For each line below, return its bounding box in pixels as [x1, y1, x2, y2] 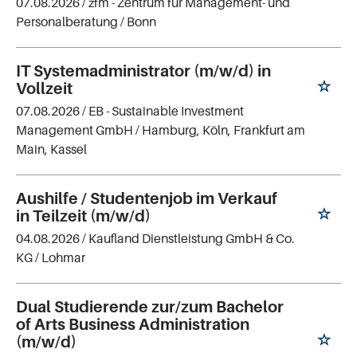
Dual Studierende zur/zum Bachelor [16, 296, 284, 316]
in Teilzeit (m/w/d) [16, 206, 151, 226]
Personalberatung [16, 13, 118, 29]
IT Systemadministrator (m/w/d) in [16, 61, 271, 80]
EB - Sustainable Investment [88, 102, 244, 119]
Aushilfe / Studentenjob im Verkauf [16, 188, 277, 208]
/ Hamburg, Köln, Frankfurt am [135, 121, 305, 138]
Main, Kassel [16, 140, 87, 157]
